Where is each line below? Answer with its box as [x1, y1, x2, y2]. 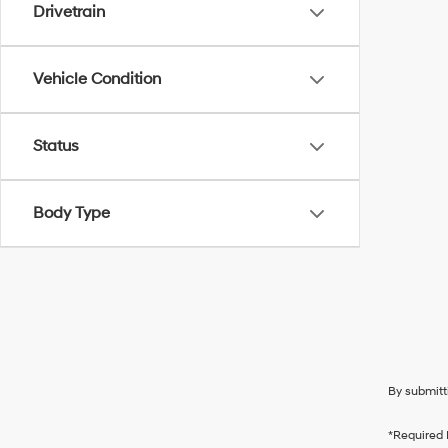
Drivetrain [33, 2, 105, 22]
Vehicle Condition [33, 69, 161, 89]
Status [33, 136, 79, 156]
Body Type [33, 203, 110, 223]
